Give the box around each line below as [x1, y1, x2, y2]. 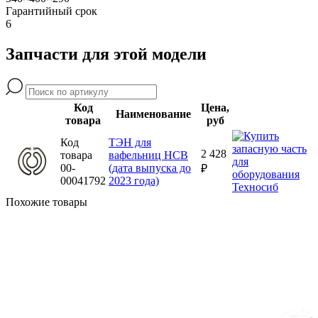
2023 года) [109, 174, 159, 187]
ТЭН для [109, 136, 151, 148]
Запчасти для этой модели [6, 44, 207, 63]
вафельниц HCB [109, 148, 188, 161]
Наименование [116, 107, 191, 120]
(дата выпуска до [109, 161, 191, 174]
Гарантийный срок [6, 4, 97, 17]
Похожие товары [6, 195, 87, 208]
